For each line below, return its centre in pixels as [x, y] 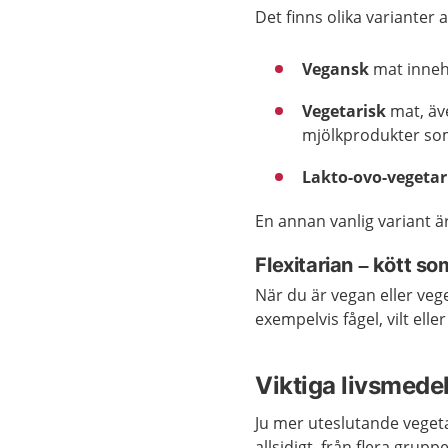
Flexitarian [306, 265]
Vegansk [338, 69]
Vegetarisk [346, 111]
